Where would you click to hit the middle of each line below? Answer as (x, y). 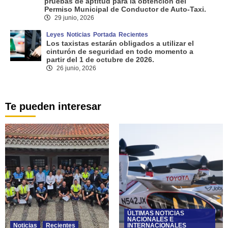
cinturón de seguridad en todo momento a (120, 51)
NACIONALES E (150, 219)
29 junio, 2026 (73, 18)
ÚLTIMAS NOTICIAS (156, 213)
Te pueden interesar (53, 106)
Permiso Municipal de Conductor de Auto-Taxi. (125, 9)
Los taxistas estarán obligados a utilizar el (120, 43)
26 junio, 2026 (76, 68)
